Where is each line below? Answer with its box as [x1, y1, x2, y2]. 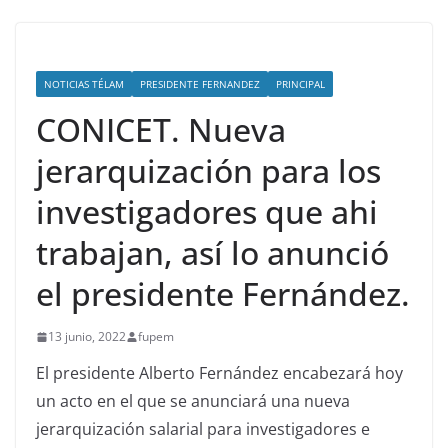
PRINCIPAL [276, 77, 325, 92]
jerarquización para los [36, 149, 381, 193]
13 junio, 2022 [48, 328, 126, 346]
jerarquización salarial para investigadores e [36, 418, 370, 441]
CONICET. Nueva [36, 108, 286, 152]
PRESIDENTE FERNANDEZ [140, 77, 260, 92]
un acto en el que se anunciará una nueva [36, 390, 350, 413]
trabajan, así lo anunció [36, 231, 389, 275]
